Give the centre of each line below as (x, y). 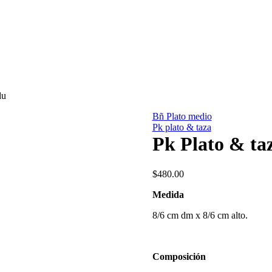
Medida (168, 194)
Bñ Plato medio (182, 117)
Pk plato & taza (182, 127)
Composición (179, 256)
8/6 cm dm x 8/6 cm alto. (200, 215)
